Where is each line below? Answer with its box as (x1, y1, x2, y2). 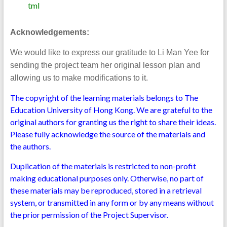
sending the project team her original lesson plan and (10, 60, 200, 69)
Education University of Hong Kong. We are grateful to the (10, 104, 212, 115)
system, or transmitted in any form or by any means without (10, 197, 214, 207)
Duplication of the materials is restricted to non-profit (10, 161, 196, 171)
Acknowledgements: (10, 27, 89, 36)
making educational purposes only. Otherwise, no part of (10, 173, 204, 183)
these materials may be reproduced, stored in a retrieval (10, 185, 202, 195)
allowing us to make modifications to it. (10, 73, 148, 82)
